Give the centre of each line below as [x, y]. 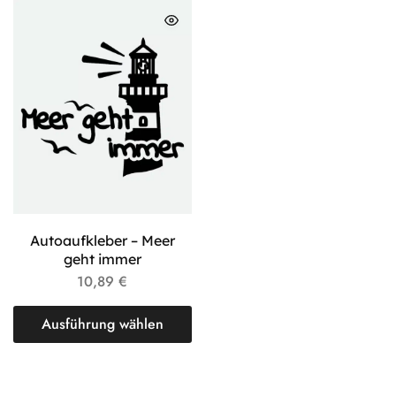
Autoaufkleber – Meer [102, 240]
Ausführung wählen [102, 324]
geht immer [102, 259]
